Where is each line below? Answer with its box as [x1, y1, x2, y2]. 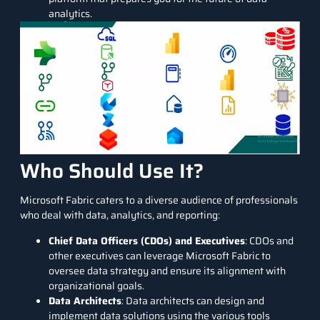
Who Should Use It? [20, 155, 204, 187]
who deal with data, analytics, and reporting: [20, 207, 220, 224]
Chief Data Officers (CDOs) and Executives [49, 232, 245, 249]
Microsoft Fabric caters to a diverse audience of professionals [20, 192, 298, 209]
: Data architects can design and [121, 292, 264, 309]
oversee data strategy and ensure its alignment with [49, 262, 286, 279]
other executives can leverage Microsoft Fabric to [49, 247, 271, 264]
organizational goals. [49, 277, 144, 294]
